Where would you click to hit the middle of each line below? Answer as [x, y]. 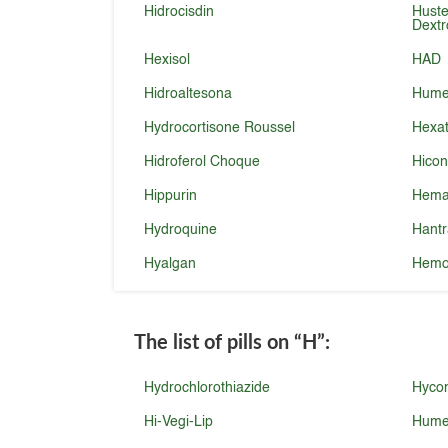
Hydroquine [181, 230]
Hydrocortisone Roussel [220, 128]
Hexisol [167, 60]
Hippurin [171, 196]
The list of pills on [212, 341]
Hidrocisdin [179, 12]
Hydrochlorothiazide [207, 388]
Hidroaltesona [188, 94]
